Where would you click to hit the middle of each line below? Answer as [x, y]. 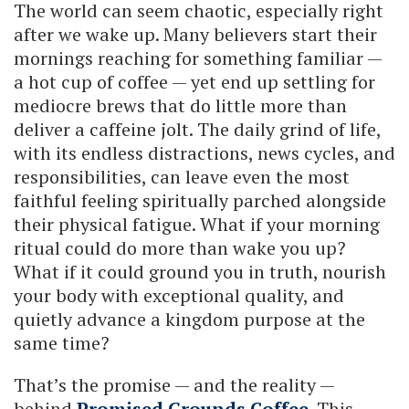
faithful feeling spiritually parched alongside [200, 201]
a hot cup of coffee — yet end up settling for [194, 82]
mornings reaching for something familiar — [198, 58]
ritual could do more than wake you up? [180, 248]
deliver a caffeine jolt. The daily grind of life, [197, 130]
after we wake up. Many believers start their [195, 35]
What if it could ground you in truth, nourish [200, 272]
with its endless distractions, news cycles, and [204, 153]
